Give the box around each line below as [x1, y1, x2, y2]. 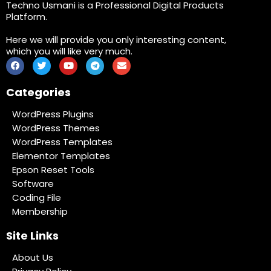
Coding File [12, 191, 61, 204]
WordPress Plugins [12, 107, 94, 120]
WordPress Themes [12, 121, 100, 134]
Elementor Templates [12, 149, 110, 162]
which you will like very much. [6, 44, 132, 57]
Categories [6, 84, 71, 100]
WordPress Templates [12, 135, 113, 148]
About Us [12, 250, 53, 264]
